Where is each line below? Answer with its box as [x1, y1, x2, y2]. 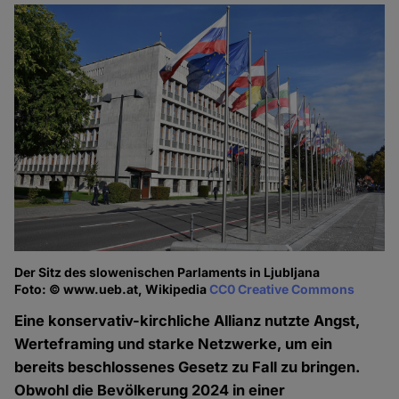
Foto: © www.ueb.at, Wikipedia [14, 281, 210, 297]
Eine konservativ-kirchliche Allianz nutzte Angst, [14, 312, 361, 330]
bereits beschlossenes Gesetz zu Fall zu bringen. [14, 358, 361, 377]
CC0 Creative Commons [209, 281, 355, 297]
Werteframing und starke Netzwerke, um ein [14, 335, 333, 354]
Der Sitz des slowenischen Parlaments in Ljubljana [14, 265, 321, 281]
